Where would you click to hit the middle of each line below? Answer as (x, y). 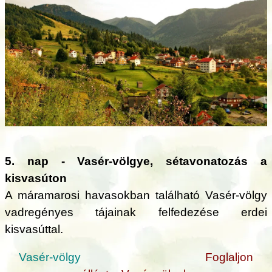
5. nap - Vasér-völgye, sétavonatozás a (136, 161)
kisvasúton (36, 178)
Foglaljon (229, 257)
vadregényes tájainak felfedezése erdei (136, 212)
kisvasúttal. (34, 229)
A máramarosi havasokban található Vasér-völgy (136, 195)
